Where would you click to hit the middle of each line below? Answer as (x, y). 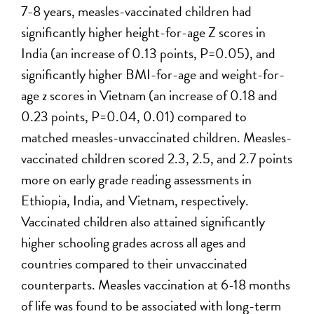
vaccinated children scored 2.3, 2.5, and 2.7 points (157, 158)
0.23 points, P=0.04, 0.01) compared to (134, 116)
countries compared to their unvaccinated (135, 263)
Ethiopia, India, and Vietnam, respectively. (135, 200)
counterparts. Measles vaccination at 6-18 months (156, 284)
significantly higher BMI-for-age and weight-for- (153, 74)
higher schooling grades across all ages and (134, 242)
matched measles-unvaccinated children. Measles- (157, 137)
